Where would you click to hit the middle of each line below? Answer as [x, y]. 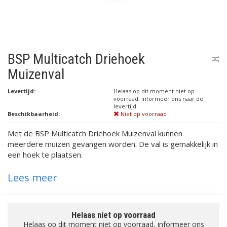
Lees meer [32, 178]
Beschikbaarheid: [34, 114]
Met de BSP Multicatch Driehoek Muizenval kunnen [95, 133]
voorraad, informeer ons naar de [158, 99]
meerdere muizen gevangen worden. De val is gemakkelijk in [113, 144]
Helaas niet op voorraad [113, 215]
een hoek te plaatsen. [45, 155]
